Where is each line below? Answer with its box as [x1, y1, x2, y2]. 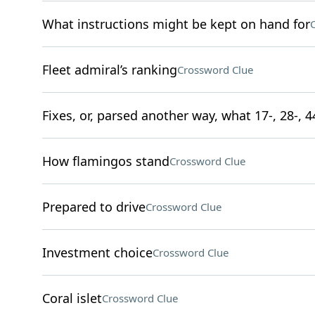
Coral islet [41, 290, 102, 307]
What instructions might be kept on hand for [41, 15, 310, 32]
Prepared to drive [41, 198, 146, 215]
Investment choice [41, 244, 153, 261]
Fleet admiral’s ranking [41, 61, 177, 78]
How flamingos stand [41, 153, 169, 169]
